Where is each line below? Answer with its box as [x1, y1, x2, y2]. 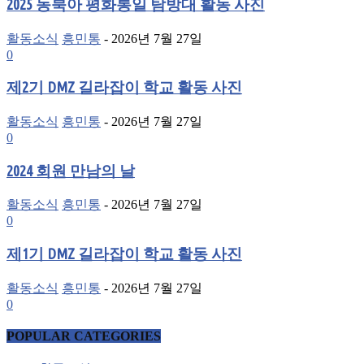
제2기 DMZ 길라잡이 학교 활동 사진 [6, 79, 242, 97]
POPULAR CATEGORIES [6, 329, 161, 344]
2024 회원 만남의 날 [6, 162, 135, 180]
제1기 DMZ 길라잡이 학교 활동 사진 [6, 245, 242, 263]
